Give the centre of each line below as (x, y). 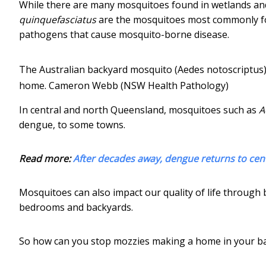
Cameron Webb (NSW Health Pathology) (139, 85)
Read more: (46, 158)
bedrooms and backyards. (76, 207)
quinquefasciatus (58, 19)
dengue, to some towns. (72, 124)
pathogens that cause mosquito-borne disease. (124, 34)
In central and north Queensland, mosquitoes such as (139, 110)
